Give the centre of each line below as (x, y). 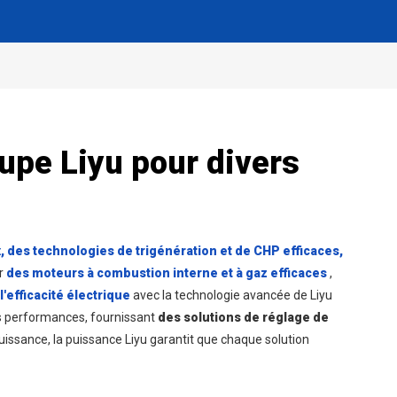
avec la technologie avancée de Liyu (233, 295)
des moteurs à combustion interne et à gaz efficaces (168, 273)
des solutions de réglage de (243, 317)
